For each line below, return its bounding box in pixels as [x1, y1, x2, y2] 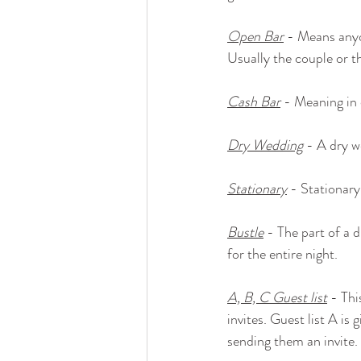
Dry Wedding [227, 135, 303, 156]
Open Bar [227, 26, 284, 48]
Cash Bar [227, 91, 280, 113]
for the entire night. [227, 243, 338, 265]
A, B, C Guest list [227, 287, 327, 309]
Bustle [227, 222, 263, 243]
